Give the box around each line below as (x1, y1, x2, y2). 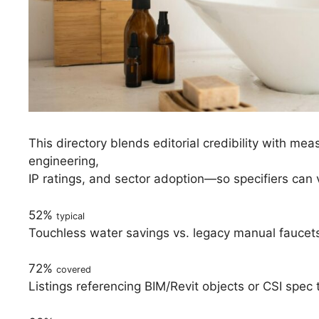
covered (56, 264, 91, 276)
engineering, (28, 154, 99, 169)
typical (56, 210, 85, 221)
